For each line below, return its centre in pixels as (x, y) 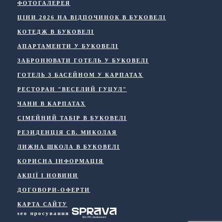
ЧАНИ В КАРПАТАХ (52, 103)
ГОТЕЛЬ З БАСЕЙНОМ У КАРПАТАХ (80, 75)
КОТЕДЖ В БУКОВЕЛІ (56, 31)
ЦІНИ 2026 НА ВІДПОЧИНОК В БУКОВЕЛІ (92, 17)
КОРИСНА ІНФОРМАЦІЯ (60, 161)
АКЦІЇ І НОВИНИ (48, 175)
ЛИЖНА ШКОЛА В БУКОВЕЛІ (69, 146)
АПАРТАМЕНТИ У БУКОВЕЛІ (68, 46)
